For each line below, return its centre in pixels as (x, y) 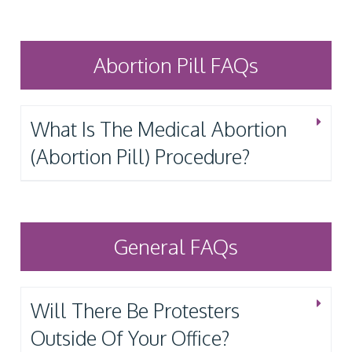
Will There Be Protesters (135, 310)
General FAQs (176, 246)
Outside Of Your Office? (130, 337)
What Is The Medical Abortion (159, 128)
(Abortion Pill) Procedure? (140, 156)
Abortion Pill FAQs (176, 64)
